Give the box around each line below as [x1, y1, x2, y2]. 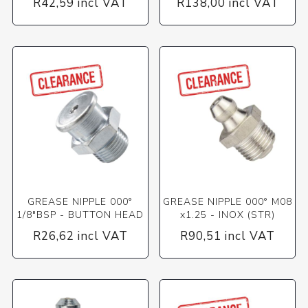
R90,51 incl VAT [180, 228, 276, 244]
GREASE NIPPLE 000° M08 [163, 195, 293, 208]
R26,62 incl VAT [32, 228, 128, 244]
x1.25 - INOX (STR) [180, 208, 276, 221]
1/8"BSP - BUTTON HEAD [16, 208, 144, 221]
